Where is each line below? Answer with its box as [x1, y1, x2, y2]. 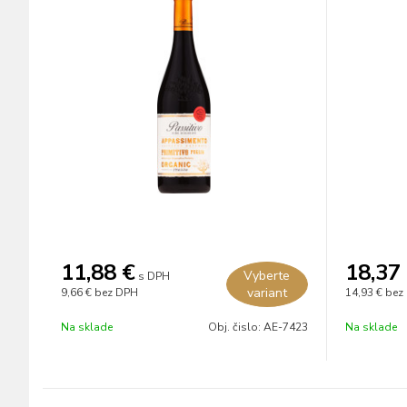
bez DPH [94, 285, 138, 300]
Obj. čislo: [207, 320, 263, 334]
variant [246, 284, 287, 302]
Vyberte [243, 267, 290, 284]
